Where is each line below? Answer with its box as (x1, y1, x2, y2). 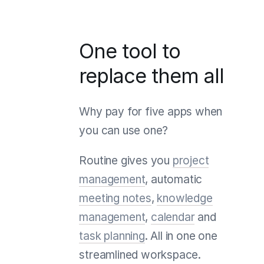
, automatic (145, 172, 203, 186)
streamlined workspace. (79, 247, 201, 262)
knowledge (157, 191, 213, 205)
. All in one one (144, 229, 217, 243)
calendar (151, 210, 195, 224)
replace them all (79, 63, 225, 88)
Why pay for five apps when (79, 104, 223, 118)
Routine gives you (79, 153, 173, 167)
